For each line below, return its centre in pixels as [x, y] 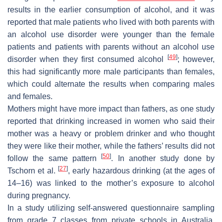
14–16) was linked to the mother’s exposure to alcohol [111, 183]
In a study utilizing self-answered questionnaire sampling [111, 208]
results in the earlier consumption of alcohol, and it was [111, 9]
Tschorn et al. [33, 170]
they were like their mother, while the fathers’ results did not [111, 146]
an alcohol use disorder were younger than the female [111, 34]
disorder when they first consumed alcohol [87, 59]
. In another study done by [163, 158]
